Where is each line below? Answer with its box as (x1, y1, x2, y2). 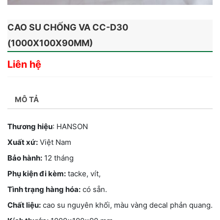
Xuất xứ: (7, 137, 38, 147)
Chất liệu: (7, 200, 41, 210)
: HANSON (53, 121, 88, 131)
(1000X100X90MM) (7, 38, 93, 49)
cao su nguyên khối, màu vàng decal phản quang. (41, 200, 213, 210)
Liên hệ (7, 58, 41, 71)
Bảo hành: (7, 153, 42, 163)
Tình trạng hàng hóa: (7, 184, 81, 194)
